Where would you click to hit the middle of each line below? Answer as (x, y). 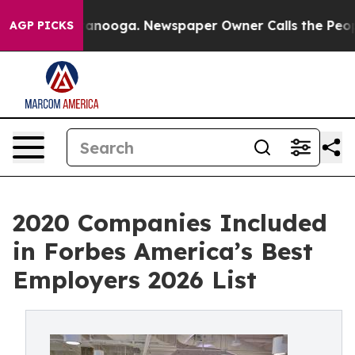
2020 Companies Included (170, 223)
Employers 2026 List (135, 280)
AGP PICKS (42, 25)
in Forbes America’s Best (163, 251)
